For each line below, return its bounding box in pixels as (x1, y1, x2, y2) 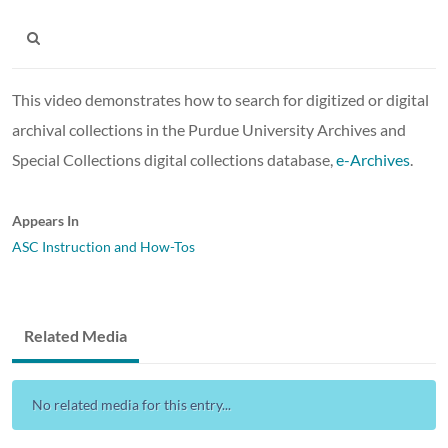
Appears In (12, 211, 79, 229)
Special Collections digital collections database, (12, 149, 336, 169)
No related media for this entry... (32, 395, 231, 413)
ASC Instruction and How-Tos (12, 237, 195, 255)
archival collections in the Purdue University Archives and (12, 119, 406, 139)
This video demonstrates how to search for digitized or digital (12, 89, 429, 109)
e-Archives (336, 149, 410, 169)
